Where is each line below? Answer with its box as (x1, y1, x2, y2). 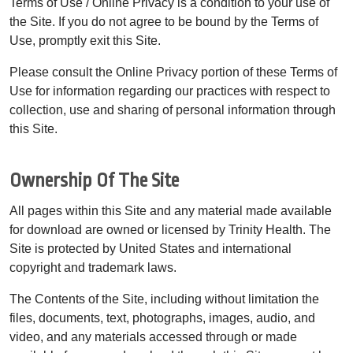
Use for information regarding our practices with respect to (9, 84, 330, 98)
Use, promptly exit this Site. (9, 33, 161, 47)
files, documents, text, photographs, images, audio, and (9, 310, 315, 325)
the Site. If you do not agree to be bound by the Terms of (9, 14, 318, 28)
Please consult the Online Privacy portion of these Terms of (9, 65, 337, 79)
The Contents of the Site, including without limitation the (9, 292, 319, 306)
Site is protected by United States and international (9, 241, 292, 255)
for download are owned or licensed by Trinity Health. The (9, 222, 331, 236)
